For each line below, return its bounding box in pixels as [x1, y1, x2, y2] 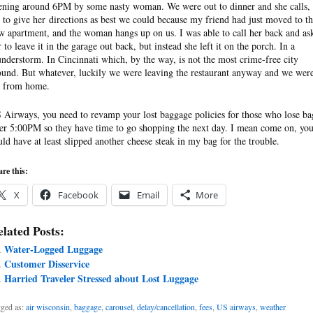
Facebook [58, 188, 99, 201]
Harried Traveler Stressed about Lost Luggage [3, 270, 198, 286]
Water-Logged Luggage [3, 241, 103, 256]
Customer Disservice [3, 256, 89, 271]
